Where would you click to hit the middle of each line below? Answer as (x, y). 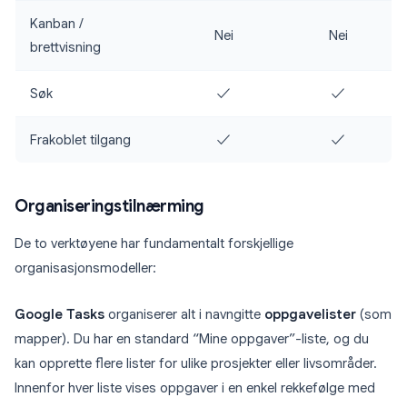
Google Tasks (60, 315)
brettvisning (65, 48)
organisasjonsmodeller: (85, 268)
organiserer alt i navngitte (184, 315)
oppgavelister (310, 315)
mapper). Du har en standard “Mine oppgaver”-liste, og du (192, 339)
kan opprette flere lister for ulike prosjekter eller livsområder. (196, 364)
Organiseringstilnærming (109, 207)
